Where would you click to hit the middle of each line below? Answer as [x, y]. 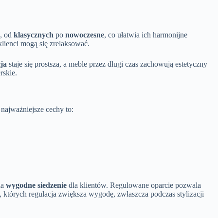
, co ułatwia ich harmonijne [146, 35]
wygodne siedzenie [36, 185]
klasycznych [34, 35]
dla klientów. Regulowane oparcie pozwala [134, 185]
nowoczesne [85, 35]
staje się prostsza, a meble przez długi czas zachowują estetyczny [107, 64]
